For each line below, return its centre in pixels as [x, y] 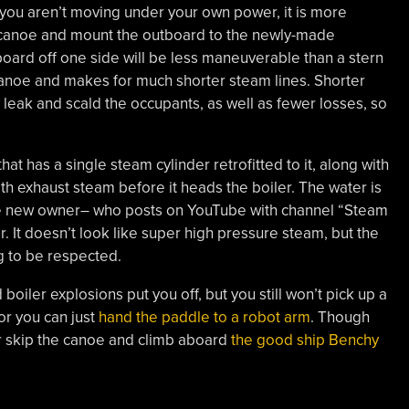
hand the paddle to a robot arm [204, 317]
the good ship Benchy [304, 340]
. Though [340, 317]
